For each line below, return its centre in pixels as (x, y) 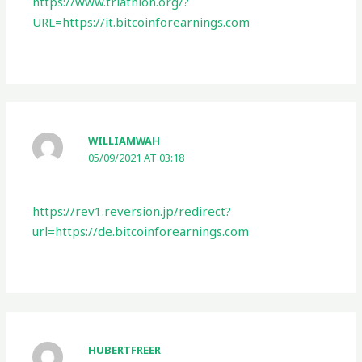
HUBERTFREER (125, 350)
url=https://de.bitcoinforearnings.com (141, 232)
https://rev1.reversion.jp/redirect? (132, 211)
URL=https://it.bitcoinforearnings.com (141, 22)
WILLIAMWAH (124, 140)
